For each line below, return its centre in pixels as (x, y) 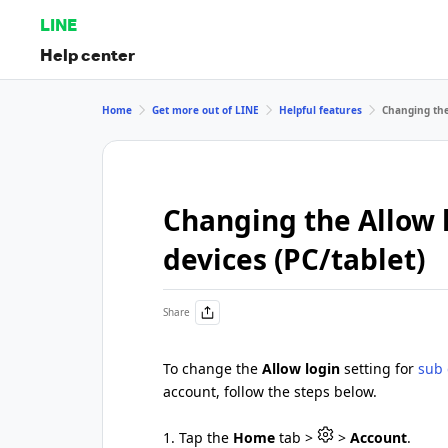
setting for (379, 368)
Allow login (301, 368)
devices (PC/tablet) (294, 259)
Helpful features (320, 109)
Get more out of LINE (205, 109)
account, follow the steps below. (270, 391)
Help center (87, 54)
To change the (212, 368)
